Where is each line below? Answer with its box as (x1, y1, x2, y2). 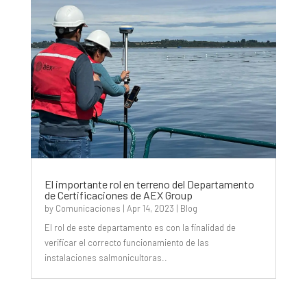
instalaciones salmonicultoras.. (44, 252, 167, 264)
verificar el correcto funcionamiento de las (44, 237, 209, 249)
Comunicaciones (55, 203, 121, 214)
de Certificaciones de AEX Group (44, 188, 193, 202)
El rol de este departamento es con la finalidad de (44, 222, 236, 234)
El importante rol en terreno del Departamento (44, 177, 254, 191)
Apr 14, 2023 (126, 203, 174, 214)
